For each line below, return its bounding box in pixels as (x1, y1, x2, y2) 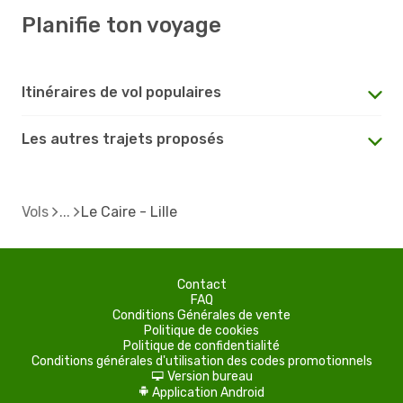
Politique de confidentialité (123, 337, 280, 354)
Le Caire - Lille (81, 202, 177, 220)
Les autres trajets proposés (22, 130, 224, 148)
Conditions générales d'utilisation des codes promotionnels (31, 353, 372, 369)
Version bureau (166, 368, 253, 384)
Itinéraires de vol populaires (22, 83, 221, 101)
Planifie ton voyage (22, 12, 221, 38)
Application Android (151, 384, 264, 400)
